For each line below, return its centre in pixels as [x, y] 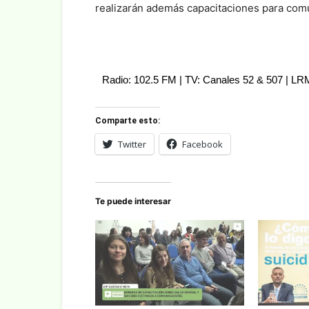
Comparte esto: [128, 121]
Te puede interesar [133, 201]
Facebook [202, 144]
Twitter [132, 144]
